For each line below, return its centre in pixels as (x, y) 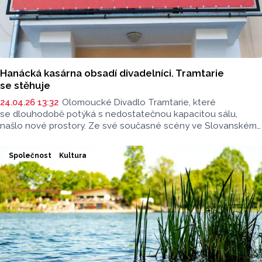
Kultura (73, 156)
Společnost (30, 156)
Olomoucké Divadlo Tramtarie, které (139, 102)
